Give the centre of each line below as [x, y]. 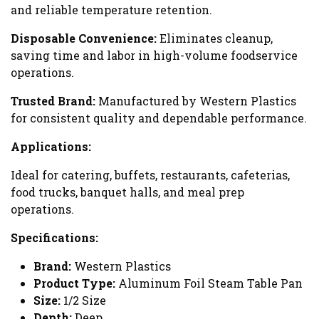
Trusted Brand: [53, 101]
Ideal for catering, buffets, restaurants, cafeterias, [150, 175]
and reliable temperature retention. [111, 10]
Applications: [51, 147]
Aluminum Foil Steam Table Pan [209, 283]
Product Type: [74, 283]
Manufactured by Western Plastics [196, 101]
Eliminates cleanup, [215, 38]
